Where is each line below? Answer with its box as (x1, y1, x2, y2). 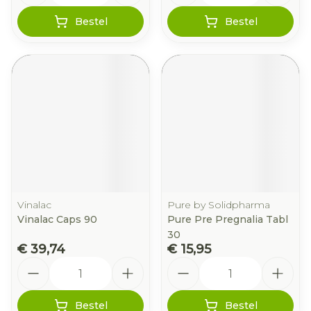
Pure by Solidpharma (167, 199, 270, 211)
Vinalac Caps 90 (17, 213, 97, 226)
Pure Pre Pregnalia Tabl (167, 213, 288, 226)
